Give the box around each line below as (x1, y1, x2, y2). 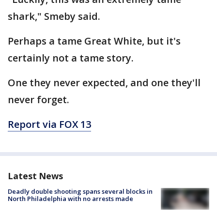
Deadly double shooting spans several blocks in (8, 187, 153, 196)
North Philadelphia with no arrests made (8, 194, 133, 203)
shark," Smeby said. (8, 10, 100, 23)
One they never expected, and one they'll (8, 76, 201, 89)
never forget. (8, 93, 69, 106)
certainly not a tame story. (8, 51, 134, 64)
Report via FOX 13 (8, 118, 91, 131)
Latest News (8, 170, 63, 182)
